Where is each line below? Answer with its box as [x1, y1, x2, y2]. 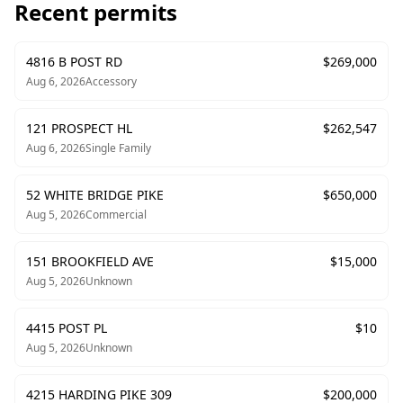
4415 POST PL [26, 319, 107, 336]
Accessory [85, 74, 137, 89]
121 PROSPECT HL [26, 120, 132, 137]
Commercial [85, 207, 147, 222]
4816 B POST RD [26, 53, 122, 70]
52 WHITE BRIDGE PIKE [26, 186, 164, 203]
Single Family [85, 140, 151, 156]
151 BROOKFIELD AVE [26, 253, 154, 270]
